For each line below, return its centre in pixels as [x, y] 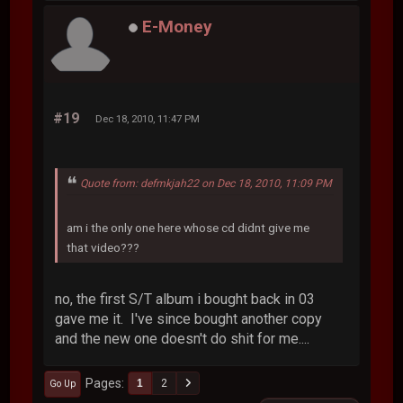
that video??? [105, 247]
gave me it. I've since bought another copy [189, 318]
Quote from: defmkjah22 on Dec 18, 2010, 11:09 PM [206, 183]
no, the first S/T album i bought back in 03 [185, 299]
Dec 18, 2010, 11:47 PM [148, 118]
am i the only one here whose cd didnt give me [188, 227]
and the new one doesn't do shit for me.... [183, 338]
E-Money [178, 27]
